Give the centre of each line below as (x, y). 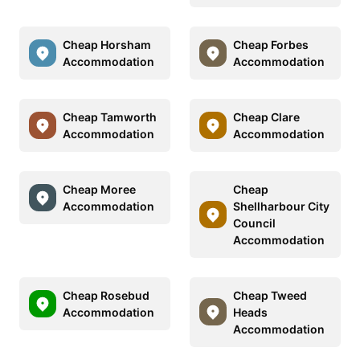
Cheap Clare (266, 117)
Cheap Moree (99, 189)
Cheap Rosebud (106, 295)
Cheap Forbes (271, 44)
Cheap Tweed (270, 295)
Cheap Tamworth (110, 117)
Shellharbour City (281, 206)
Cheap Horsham (107, 44)
